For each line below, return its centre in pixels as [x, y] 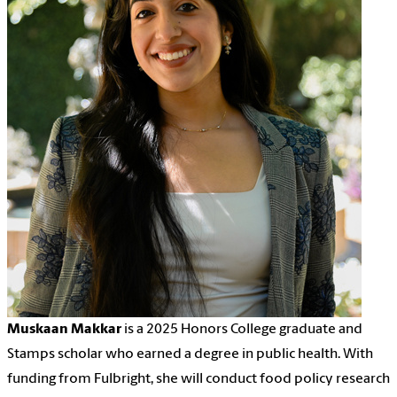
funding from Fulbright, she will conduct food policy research [198, 379]
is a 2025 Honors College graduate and [242, 329]
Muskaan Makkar [64, 329]
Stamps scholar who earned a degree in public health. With [190, 354]
